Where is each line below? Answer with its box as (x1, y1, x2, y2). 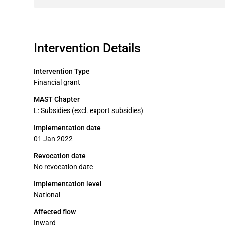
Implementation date (34, 124, 101, 132)
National (34, 191, 60, 199)
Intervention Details (34, 41, 141, 55)
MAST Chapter (34, 95, 80, 103)
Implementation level (34, 180, 102, 188)
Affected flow (34, 208, 76, 216)
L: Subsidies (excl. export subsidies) (34, 106, 143, 115)
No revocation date (34, 163, 93, 171)
